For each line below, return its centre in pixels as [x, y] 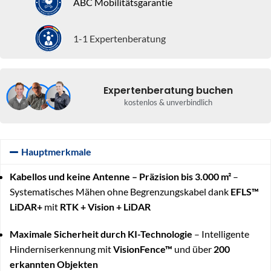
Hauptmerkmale [57, 152]
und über [193, 249]
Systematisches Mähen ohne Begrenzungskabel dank [120, 192]
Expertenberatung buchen [168, 91]
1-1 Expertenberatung [119, 38]
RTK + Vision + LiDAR [105, 207]
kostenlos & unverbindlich [168, 103]
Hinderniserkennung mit [61, 249]
